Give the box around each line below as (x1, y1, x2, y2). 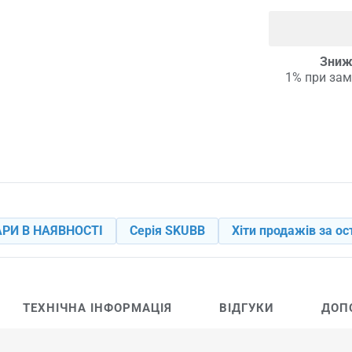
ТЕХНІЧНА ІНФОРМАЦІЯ (22, 300, 172, 315)
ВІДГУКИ (218, 300, 274, 315)
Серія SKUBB (129, 222, 205, 238)
